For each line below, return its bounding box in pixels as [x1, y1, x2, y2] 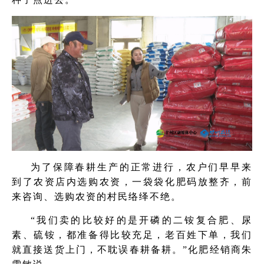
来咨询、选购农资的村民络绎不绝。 [12, 192, 181, 202]
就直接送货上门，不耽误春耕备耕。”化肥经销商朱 [12, 245, 252, 255]
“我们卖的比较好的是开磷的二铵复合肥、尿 [31, 215, 252, 225]
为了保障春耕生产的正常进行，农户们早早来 [31, 162, 252, 172]
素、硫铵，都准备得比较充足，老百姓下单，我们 [12, 230, 252, 240]
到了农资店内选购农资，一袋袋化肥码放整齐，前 [12, 177, 252, 187]
